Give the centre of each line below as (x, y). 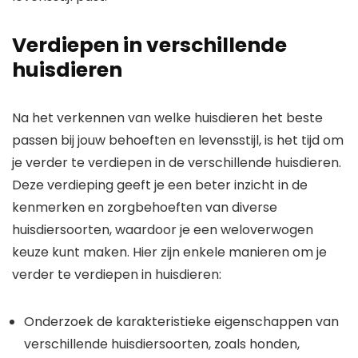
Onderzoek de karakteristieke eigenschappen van (181, 322)
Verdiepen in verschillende (149, 46)
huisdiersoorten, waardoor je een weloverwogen (163, 230)
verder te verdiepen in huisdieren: (117, 275)
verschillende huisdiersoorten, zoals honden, (162, 344)
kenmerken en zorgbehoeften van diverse (145, 208)
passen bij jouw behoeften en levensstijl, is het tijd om (178, 141)
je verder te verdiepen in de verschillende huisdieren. (177, 163)
